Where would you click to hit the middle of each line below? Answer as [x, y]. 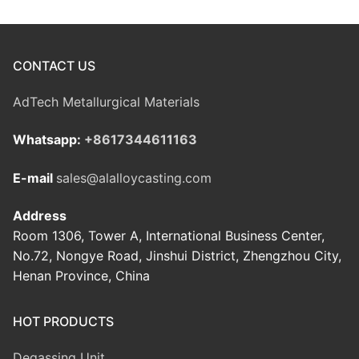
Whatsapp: [48, 140]
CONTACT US [54, 65]
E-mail [34, 177]
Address [40, 216]
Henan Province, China [81, 276]
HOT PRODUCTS [63, 322]
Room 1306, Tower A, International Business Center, [169, 236]
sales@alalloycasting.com [134, 177]
